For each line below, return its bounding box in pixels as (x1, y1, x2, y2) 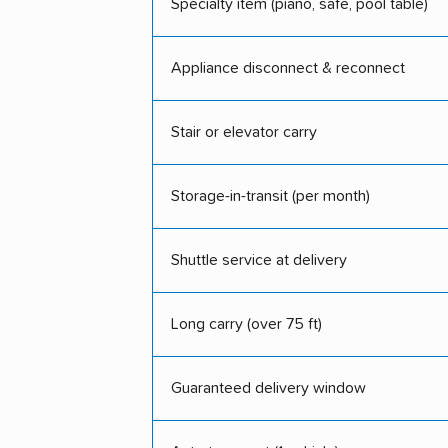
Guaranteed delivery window (171, 380, 366, 396)
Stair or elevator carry (171, 124, 317, 140)
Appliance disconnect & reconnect (171, 60, 405, 76)
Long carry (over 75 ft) (171, 316, 322, 332)
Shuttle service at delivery (171, 252, 347, 268)
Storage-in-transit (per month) (171, 188, 370, 204)
